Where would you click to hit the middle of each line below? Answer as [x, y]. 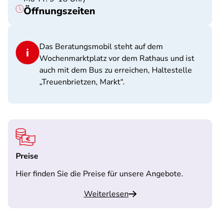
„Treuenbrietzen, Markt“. [82, 82]
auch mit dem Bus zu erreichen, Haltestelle [116, 70]
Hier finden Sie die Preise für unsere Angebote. [99, 174]
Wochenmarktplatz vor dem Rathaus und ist [117, 58]
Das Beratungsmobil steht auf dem [101, 47]
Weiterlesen [106, 194]
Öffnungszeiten [59, 11]
